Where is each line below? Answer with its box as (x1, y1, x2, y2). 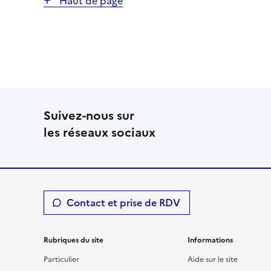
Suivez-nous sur (44, 106, 134, 125)
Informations (187, 235, 233, 246)
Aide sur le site (187, 254, 238, 265)
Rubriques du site (44, 235, 103, 246)
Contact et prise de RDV (67, 195, 180, 210)
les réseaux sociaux (44, 123, 155, 142)
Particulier (44, 254, 79, 265)
